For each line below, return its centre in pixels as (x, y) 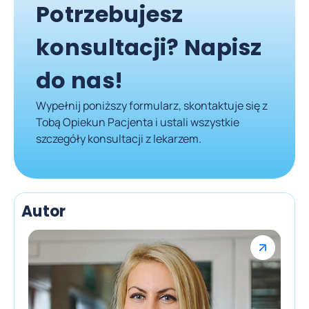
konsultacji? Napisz (149, 47)
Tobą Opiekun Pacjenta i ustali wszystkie (138, 122)
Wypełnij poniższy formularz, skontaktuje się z (152, 105)
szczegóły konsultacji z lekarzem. (119, 138)
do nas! (80, 80)
